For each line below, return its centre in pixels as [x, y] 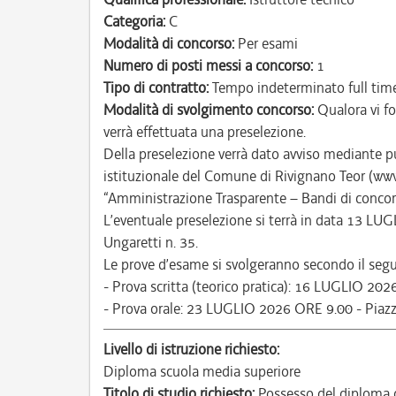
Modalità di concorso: [169, 43]
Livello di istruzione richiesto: [191, 349]
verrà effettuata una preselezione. [205, 132]
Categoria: [134, 21]
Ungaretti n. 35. [151, 242]
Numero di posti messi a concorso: [208, 65]
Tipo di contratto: [156, 88]
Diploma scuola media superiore [202, 371]
